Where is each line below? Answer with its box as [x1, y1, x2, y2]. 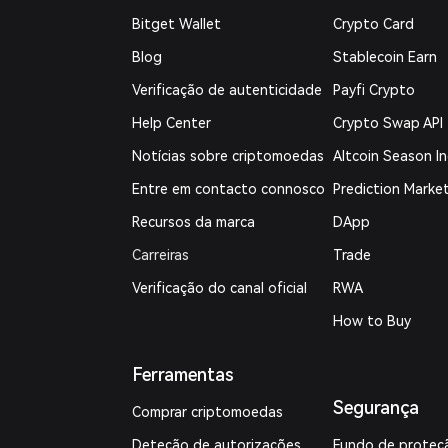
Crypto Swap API [332, 115, 443, 131]
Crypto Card [332, 16, 414, 32]
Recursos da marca [132, 214, 256, 230]
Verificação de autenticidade [132, 82, 323, 98]
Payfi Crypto [332, 82, 415, 98]
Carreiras [132, 247, 190, 263]
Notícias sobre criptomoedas [132, 148, 325, 164]
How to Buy [332, 313, 411, 329]
